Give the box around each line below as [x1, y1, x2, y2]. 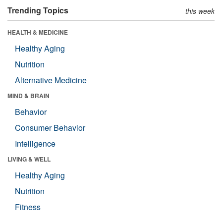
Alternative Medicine [15, 74, 87, 86]
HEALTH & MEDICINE [7, 27, 68, 37]
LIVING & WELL [7, 154, 51, 164]
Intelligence [15, 137, 55, 149]
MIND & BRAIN [7, 91, 50, 100]
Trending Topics [7, 4, 68, 16]
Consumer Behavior [15, 121, 85, 133]
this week [185, 5, 215, 16]
